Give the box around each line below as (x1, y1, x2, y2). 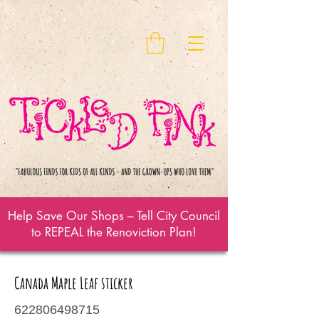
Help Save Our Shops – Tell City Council (8, 207, 220, 224)
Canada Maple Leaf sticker (14, 272, 133, 293)
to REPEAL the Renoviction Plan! (31, 224, 197, 240)
